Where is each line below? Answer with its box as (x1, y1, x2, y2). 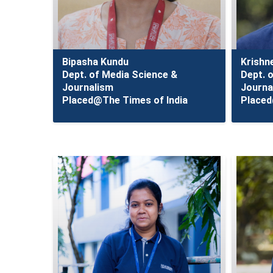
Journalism (62, 82, 113, 93)
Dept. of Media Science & (62, 69, 177, 80)
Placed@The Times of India (62, 94, 188, 106)
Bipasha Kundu (62, 56, 129, 68)
